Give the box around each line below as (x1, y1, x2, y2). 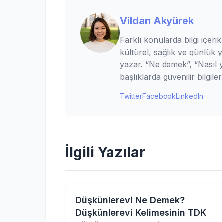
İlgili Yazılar (65, 144, 145, 161)
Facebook (142, 92, 176, 100)
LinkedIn (176, 92, 203, 100)
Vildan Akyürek (120, 15, 194, 27)
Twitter (120, 92, 142, 100)
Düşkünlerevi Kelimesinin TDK (75, 207, 206, 218)
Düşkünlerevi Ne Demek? (75, 195, 185, 205)
